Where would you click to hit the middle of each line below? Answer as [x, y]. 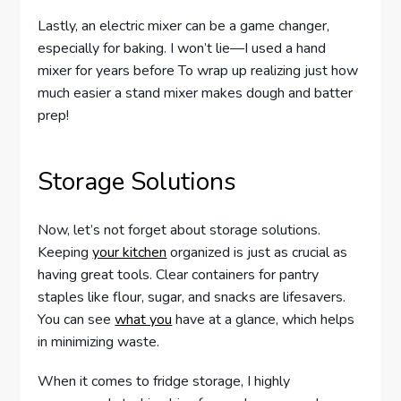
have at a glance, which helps [264, 319]
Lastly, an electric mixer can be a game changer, [184, 26]
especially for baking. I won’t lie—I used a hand [182, 48]
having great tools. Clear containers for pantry [179, 274]
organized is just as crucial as [257, 252]
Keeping [65, 252]
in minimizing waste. [99, 341]
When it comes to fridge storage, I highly [164, 382]
